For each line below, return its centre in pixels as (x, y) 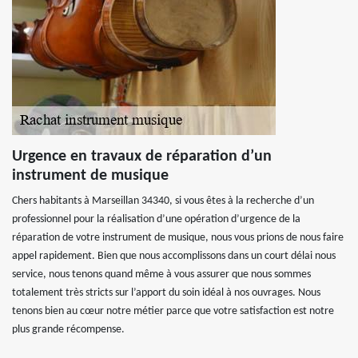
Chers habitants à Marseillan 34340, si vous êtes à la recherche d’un (163, 201)
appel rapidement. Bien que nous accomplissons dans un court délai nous (174, 256)
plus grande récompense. (68, 330)
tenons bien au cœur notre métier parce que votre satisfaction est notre (173, 311)
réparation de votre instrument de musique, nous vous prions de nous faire (178, 238)
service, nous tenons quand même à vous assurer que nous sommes (161, 274)
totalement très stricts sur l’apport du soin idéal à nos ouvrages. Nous (166, 293)
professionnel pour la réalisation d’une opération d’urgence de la (156, 219)
